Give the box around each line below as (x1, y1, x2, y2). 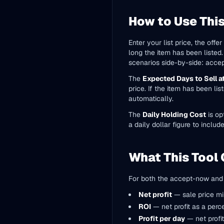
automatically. (128, 94, 173, 103)
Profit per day (138, 214, 185, 223)
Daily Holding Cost (142, 110, 206, 119)
